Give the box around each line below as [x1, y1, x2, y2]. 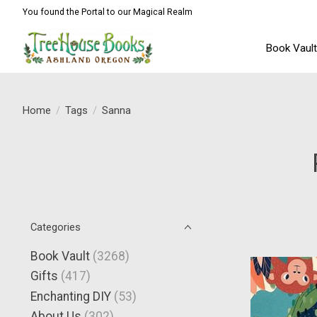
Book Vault [30, 249, 90, 263]
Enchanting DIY [30, 289, 111, 304]
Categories [30, 221, 81, 234]
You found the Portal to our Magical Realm [23, 6, 192, 17]
